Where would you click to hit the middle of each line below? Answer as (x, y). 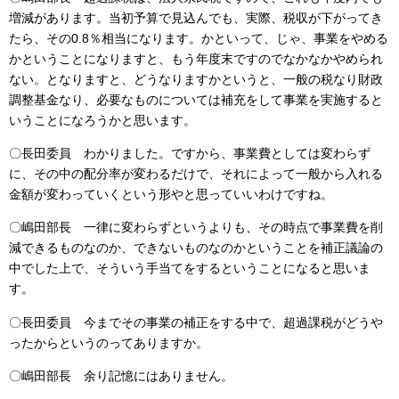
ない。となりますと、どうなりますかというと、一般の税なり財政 (196, 79)
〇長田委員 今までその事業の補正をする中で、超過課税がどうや (196, 322)
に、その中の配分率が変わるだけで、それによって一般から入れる (196, 173)
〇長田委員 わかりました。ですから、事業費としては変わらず (190, 153)
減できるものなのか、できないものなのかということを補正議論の (196, 248)
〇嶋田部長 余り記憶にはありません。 (121, 376)
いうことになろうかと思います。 (102, 120)
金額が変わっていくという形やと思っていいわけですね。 (171, 194)
